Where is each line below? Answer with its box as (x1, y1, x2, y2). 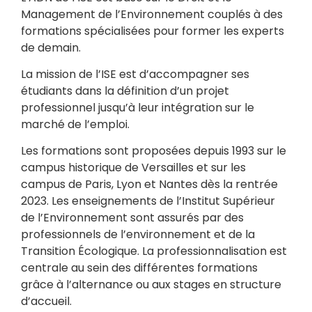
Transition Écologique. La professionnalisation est (21, 243, 287, 260)
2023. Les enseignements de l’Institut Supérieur (21, 193, 275, 210)
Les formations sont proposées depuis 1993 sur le (21, 143, 286, 159)
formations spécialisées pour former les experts (21, 22, 284, 39)
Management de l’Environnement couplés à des (21, 6, 283, 22)
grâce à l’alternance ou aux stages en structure (21, 276, 281, 293)
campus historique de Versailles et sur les (21, 159, 246, 176)
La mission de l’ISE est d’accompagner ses (21, 66, 249, 83)
